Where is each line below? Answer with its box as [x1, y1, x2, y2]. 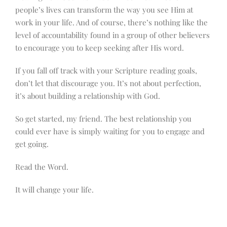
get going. [15, 138, 49, 149]
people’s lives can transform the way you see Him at [15, 4, 193, 15]
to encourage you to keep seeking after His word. [15, 42, 186, 53]
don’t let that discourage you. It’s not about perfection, [15, 78, 201, 88]
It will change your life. [15, 184, 94, 195]
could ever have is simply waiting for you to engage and [15, 126, 205, 136]
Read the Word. [15, 161, 70, 172]
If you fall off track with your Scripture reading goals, [15, 65, 197, 75]
